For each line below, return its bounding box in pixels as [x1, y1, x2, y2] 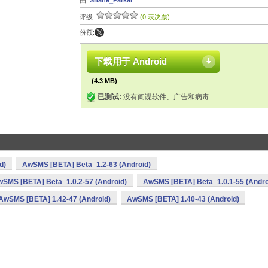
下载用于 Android [95, 56, 167, 66]
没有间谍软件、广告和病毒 [121, 93, 209, 101]
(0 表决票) [140, 13, 170, 20]
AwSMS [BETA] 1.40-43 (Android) [127, 195, 239, 203]
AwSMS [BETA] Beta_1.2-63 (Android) [22, 160, 151, 169]
